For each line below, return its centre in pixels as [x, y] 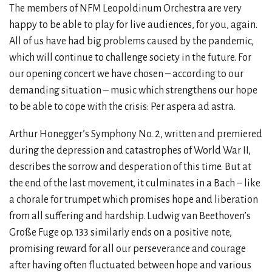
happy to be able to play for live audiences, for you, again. [133, 25]
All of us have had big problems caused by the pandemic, [131, 41]
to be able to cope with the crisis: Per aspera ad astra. [122, 107]
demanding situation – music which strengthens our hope [133, 90]
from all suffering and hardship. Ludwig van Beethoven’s [130, 216]
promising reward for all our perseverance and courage [127, 249]
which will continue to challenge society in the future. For [130, 57]
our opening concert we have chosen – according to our [126, 74]
